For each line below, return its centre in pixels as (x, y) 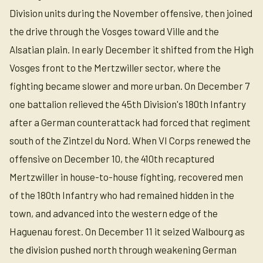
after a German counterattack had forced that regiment (130, 122)
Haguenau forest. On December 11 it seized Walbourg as (127, 231)
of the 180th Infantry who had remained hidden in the (122, 195)
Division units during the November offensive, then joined (131, 13)
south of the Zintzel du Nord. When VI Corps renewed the (130, 140)
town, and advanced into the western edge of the (114, 213)
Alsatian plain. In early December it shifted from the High (131, 49)
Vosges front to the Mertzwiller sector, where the (115, 68)
